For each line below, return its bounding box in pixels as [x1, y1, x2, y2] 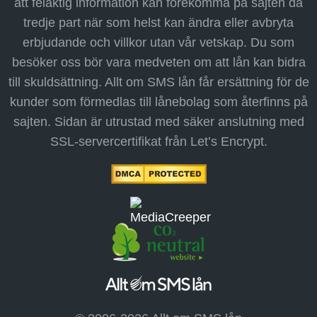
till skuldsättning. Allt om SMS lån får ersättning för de [8, 74, 309, 89]
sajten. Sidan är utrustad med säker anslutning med [13, 114, 304, 129]
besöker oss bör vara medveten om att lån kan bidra [11, 54, 306, 69]
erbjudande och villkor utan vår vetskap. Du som [23, 35, 294, 50]
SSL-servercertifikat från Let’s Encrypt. [50, 134, 267, 149]
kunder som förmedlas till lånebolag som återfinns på [9, 94, 308, 109]
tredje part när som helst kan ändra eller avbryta [23, 15, 294, 30]
